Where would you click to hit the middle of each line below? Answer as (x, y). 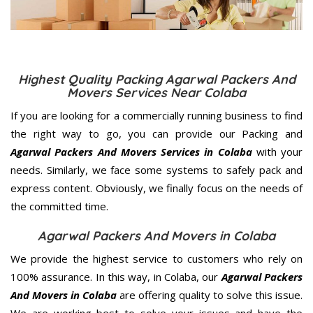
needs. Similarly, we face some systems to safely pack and (156, 169)
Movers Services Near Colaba (156, 92)
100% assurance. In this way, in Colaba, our (116, 276)
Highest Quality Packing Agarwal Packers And (156, 79)
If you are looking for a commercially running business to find (156, 115)
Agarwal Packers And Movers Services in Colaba (131, 151)
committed (56, 206)
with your (277, 151)
